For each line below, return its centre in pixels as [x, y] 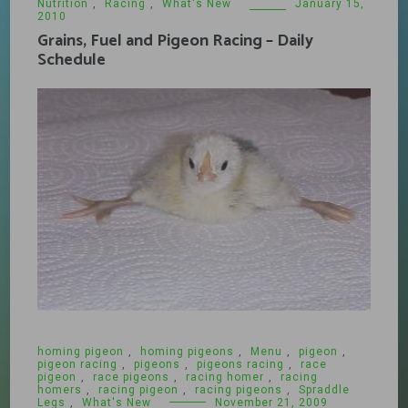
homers [60, 389]
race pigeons [132, 377]
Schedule [72, 60]
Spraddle [325, 389]
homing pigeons [188, 351]
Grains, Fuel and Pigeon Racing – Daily [176, 41]
